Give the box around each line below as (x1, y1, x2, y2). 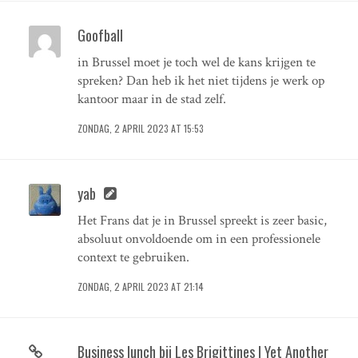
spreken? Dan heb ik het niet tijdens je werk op (77, 72, 324, 89)
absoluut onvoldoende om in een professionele (77, 230, 320, 248)
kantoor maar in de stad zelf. (77, 90, 226, 108)
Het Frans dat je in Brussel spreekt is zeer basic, (77, 212, 327, 229)
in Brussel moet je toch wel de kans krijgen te (77, 54, 316, 71)
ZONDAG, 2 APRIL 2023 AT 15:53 (77, 121, 204, 135)
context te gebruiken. (77, 249, 189, 266)
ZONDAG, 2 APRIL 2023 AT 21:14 (77, 280, 204, 293)
